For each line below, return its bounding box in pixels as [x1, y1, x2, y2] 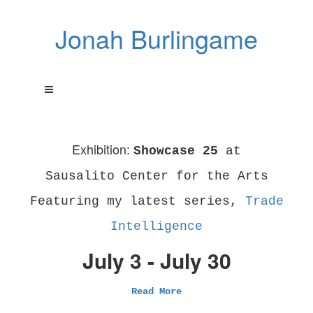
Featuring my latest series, [29, 194, 245, 208]
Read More [131, 286, 182, 297]
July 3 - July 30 [82, 245, 231, 275]
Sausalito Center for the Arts [45, 169, 268, 183]
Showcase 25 [133, 144, 218, 158]
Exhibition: [72, 140, 133, 158]
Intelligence [110, 219, 203, 233]
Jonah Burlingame [55, 20, 258, 56]
